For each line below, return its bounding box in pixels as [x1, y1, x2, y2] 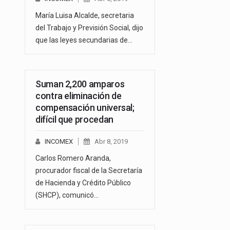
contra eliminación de [35, 90, 122, 102]
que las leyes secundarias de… [35, 36, 132, 45]
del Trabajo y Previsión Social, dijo [35, 24, 143, 32]
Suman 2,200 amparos [35, 79, 125, 90]
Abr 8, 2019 [94, 138, 128, 146]
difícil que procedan [35, 114, 113, 125]
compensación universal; [35, 102, 135, 113]
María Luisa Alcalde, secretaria [35, 11, 134, 20]
